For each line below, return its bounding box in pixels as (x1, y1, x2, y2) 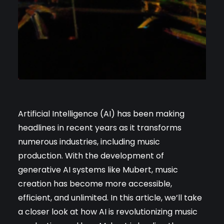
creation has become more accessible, (18, 177, 172, 189)
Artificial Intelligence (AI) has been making (18, 107, 184, 119)
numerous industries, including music (18, 135, 160, 147)
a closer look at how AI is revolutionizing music (18, 205, 197, 217)
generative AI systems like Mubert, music (18, 163, 178, 175)
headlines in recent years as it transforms (18, 121, 181, 133)
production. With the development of (18, 149, 164, 161)
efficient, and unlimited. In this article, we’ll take (18, 191, 202, 203)
